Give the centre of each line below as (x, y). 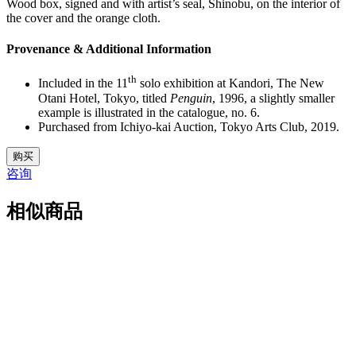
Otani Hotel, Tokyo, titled (104, 98)
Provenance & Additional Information (109, 49)
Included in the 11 (83, 83)
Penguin (191, 98)
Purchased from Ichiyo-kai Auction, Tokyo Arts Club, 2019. (189, 126)
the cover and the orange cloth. (83, 17)
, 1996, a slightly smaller (273, 98)
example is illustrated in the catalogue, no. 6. (149, 112)
